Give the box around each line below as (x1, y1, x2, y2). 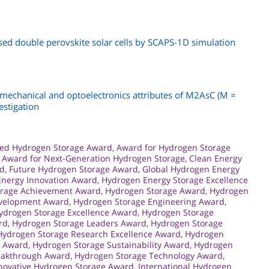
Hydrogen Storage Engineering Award (73, 195, 225, 207)
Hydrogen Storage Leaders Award (12, 217, 147, 229)
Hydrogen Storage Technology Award (74, 249, 223, 261)
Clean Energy (189, 152, 242, 164)
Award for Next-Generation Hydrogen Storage (2, 152, 185, 164)
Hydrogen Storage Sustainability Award (32, 238, 190, 250)
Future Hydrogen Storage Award (9, 163, 138, 175)
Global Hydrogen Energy (142, 163, 240, 175)
